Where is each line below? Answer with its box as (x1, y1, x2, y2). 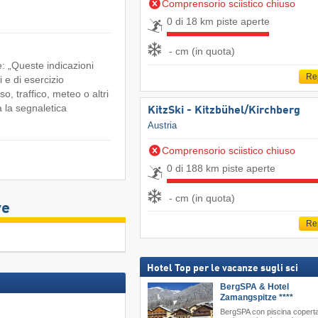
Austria (147, 120, 177, 131)
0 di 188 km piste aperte (166, 163, 275, 175)
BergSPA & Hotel (219, 281, 289, 292)
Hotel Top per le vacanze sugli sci (146, 263, 298, 273)
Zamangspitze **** (219, 292, 293, 302)
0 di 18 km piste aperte (166, 16, 270, 28)
